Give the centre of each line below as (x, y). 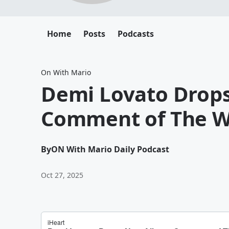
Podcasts (136, 34)
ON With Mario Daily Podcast (110, 149)
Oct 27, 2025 (62, 175)
